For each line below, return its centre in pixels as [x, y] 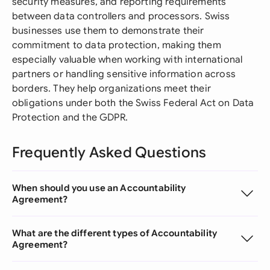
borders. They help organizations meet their [111, 89]
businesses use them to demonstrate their [108, 31]
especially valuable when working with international [127, 60]
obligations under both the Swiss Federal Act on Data [133, 103]
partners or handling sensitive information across [124, 74]
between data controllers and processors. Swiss [121, 16]
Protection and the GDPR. [70, 118]
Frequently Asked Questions [109, 152]
